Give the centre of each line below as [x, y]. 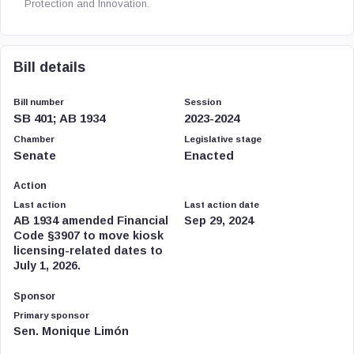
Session [203, 102]
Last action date [222, 205]
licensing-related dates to [88, 250]
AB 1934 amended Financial [91, 220]
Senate [35, 155]
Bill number [39, 102]
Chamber [34, 139]
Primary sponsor [51, 315]
